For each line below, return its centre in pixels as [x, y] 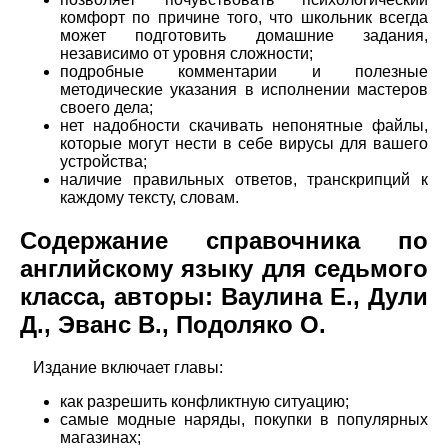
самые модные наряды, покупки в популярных [244, 420]
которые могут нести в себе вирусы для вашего [244, 144]
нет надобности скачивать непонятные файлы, [244, 126]
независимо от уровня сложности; [186, 54]
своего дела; [106, 108]
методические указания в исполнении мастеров [244, 90]
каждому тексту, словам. [149, 198]
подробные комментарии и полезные [244, 72]
